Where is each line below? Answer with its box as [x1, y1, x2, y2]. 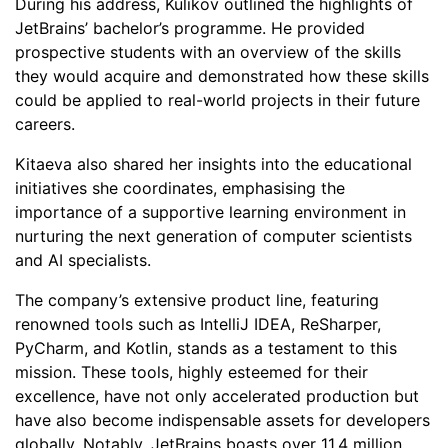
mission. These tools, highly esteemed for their [15, 362, 368, 382]
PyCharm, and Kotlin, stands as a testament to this [15, 338, 397, 358]
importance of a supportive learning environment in [15, 202, 406, 222]
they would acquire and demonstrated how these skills [15, 66, 429, 86]
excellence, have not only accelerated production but [15, 386, 419, 406]
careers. [15, 114, 75, 134]
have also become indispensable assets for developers [15, 410, 430, 430]
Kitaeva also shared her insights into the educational [15, 154, 412, 174]
